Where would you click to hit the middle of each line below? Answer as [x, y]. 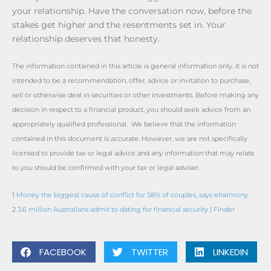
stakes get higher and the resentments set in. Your [119, 24]
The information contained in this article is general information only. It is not [135, 66]
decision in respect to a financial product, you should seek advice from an [131, 109]
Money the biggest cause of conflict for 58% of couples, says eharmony [132, 195]
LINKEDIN [230, 252]
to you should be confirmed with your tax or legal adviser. [106, 168]
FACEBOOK [63, 252]
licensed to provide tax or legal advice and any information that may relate [133, 153]
